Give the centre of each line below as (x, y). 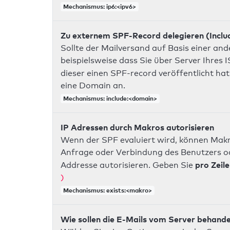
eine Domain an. (93, 86)
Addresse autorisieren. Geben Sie (128, 165)
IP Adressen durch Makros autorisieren (137, 128)
